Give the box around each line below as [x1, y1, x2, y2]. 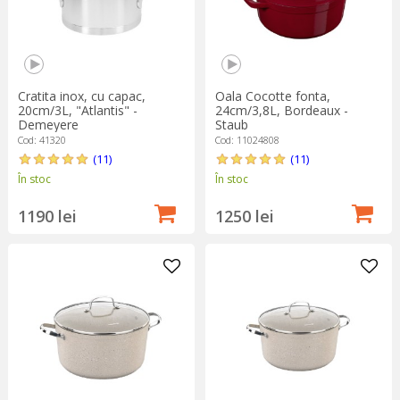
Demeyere [17, 115, 79, 133]
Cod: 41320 [17, 132, 66, 146]
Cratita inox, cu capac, [17, 87, 146, 104]
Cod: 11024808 [214, 132, 279, 146]
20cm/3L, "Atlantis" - [17, 101, 137, 119]
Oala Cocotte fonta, [214, 87, 330, 104]
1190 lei [17, 204, 77, 227]
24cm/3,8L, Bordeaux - [214, 101, 348, 119]
